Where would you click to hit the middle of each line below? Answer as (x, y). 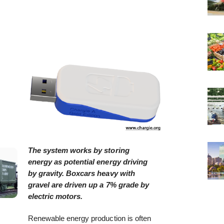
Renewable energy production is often (89, 218)
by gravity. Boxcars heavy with (81, 173)
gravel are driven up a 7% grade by (88, 184)
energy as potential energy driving (88, 161)
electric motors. (55, 196)
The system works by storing (78, 150)
